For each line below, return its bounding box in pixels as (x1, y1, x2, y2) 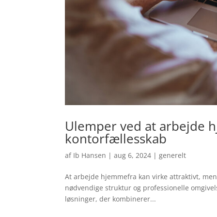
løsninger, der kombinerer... (65, 194, 156, 203)
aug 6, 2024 (114, 150, 152, 160)
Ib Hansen (73, 150, 107, 160)
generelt (159, 150, 186, 160)
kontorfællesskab (65, 129, 167, 147)
